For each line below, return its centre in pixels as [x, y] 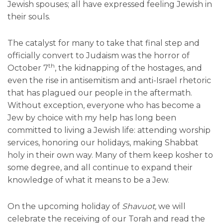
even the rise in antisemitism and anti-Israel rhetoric [109, 81]
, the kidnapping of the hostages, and [128, 68]
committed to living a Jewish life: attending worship [109, 130]
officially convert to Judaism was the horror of [99, 56]
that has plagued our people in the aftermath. [100, 93]
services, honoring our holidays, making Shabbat [103, 143]
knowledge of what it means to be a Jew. [88, 180]
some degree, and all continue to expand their [100, 168]
